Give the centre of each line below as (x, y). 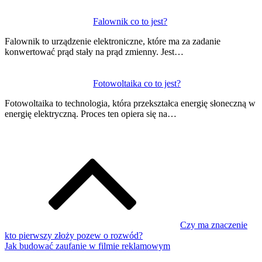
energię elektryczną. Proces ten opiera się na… (91, 113)
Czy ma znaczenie (214, 225)
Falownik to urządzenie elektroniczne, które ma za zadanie (113, 41)
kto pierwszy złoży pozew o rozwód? (74, 235)
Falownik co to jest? (130, 21)
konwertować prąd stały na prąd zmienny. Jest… (94, 51)
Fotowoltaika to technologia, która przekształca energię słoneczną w (130, 103)
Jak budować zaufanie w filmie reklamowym (87, 246)
